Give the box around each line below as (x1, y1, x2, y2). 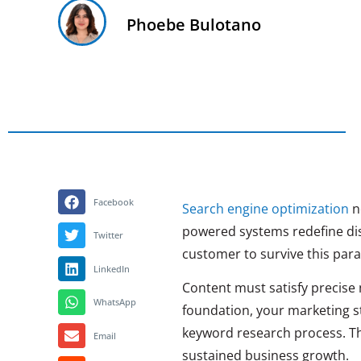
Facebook (93, 195, 134, 208)
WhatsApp (93, 296, 136, 309)
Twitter (93, 229, 123, 242)
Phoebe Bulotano (127, 13, 261, 35)
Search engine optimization (181, 199, 349, 218)
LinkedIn (93, 262, 130, 275)
